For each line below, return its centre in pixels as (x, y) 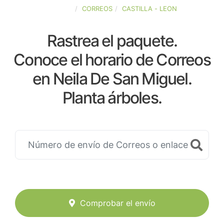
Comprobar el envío (117, 203)
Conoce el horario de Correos (112, 60)
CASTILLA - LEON (149, 8)
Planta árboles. (112, 98)
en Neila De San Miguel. (112, 79)
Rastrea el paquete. (112, 41)
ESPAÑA (60, 8)
